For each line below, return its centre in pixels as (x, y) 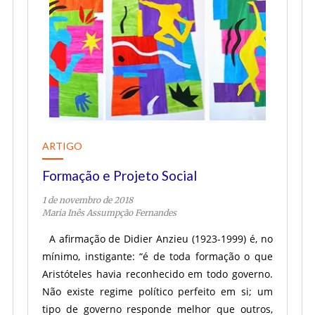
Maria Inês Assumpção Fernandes (109, 213)
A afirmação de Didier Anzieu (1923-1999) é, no (157, 239)
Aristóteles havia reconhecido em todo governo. (157, 274)
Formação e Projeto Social (119, 175)
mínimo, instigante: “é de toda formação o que (157, 256)
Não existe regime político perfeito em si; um (157, 291)
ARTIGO (62, 146)
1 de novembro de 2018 (87, 200)
